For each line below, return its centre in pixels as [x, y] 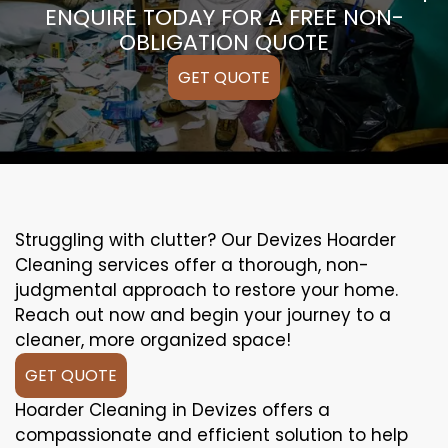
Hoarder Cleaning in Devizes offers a [172, 409]
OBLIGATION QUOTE [224, 42]
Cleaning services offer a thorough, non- [192, 264]
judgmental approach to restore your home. [206, 289]
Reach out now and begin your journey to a [203, 314]
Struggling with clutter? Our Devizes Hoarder [205, 239]
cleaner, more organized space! [153, 339]
